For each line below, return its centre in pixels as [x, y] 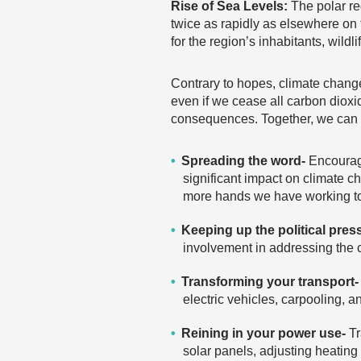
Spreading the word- [243, 161]
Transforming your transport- [270, 282]
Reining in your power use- [265, 333]
